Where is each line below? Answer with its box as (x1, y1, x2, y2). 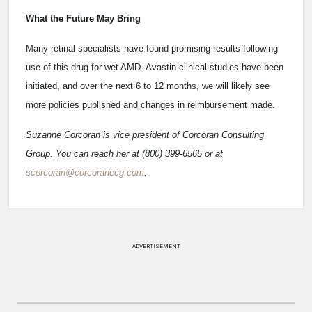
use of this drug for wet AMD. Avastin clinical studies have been (26, 62, 283, 72)
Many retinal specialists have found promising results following (26, 43, 278, 54)
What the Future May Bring (26, 13, 141, 24)
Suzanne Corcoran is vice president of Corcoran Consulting (26, 130, 264, 140)
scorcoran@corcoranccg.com (26, 167, 144, 178)
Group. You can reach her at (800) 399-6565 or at (26, 148, 223, 159)
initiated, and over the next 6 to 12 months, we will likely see (26, 81, 270, 91)
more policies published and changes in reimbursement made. (26, 100, 275, 110)
